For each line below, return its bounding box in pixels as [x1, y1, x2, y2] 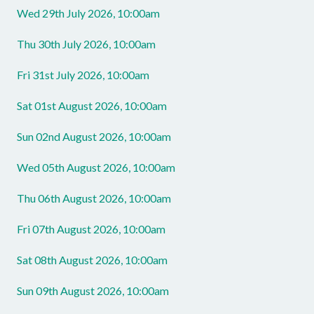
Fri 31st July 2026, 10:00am [17, 68, 149, 81]
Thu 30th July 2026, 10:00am [17, 37, 156, 50]
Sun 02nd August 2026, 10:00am [17, 130, 171, 143]
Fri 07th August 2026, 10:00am [17, 222, 165, 235]
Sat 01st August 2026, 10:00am [17, 99, 167, 112]
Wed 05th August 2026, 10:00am [17, 161, 175, 174]
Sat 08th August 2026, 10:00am [17, 253, 168, 266]
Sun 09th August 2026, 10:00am [17, 284, 169, 297]
